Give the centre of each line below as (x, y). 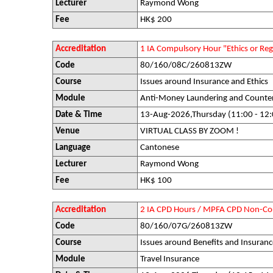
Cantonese (160, 148)
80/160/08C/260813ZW (186, 66)
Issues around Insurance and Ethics (204, 82)
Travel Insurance (170, 259)
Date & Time (79, 115)
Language (73, 148)
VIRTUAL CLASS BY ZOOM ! (190, 131)
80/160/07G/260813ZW (186, 226)
